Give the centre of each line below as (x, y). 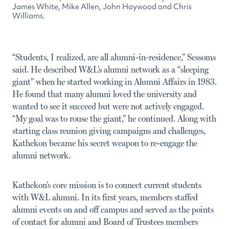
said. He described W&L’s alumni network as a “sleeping (110, 69)
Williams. (29, 16)
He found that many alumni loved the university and (105, 94)
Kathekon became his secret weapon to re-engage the (105, 143)
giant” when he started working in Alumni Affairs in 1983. (114, 81)
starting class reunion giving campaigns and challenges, (109, 130)
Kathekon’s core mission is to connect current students (107, 185)
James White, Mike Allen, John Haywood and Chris (102, 6)
